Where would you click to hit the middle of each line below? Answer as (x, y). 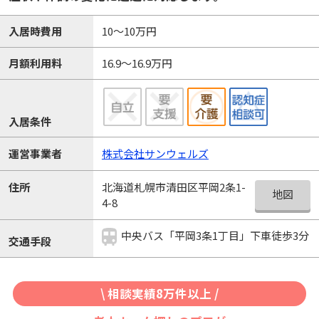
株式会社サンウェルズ (155, 154)
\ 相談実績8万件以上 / (159, 293)
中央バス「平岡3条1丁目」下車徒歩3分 (215, 236)
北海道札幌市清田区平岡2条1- (173, 187)
